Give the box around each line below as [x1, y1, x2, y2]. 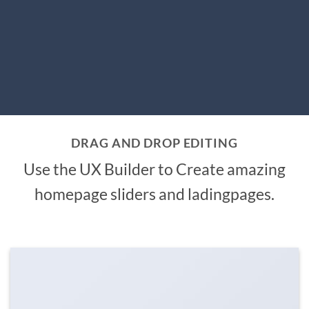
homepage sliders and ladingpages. [34, 183, 275, 203]
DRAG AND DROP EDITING [71, 136, 238, 150]
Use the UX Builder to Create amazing [23, 159, 286, 179]
